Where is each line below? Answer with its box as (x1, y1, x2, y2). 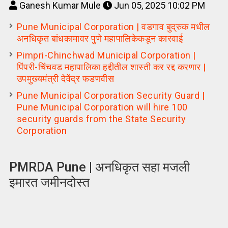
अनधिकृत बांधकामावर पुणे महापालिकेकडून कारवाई (16, 33, 183, 44)
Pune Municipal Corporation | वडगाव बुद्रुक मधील (16, 21, 210, 32)
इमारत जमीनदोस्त (9, 175, 90, 190)
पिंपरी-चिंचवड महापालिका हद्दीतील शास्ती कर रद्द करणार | (16, 61, 206, 72)
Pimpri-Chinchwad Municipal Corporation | (16, 49, 196, 61)
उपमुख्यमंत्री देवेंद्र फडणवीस (16, 73, 115, 84)
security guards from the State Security (16, 113, 186, 124)
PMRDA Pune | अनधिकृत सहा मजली (9, 159, 190, 175)
